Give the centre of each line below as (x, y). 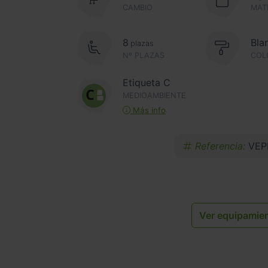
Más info (148, 110)
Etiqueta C (147, 83)
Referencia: (220, 146)
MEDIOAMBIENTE (154, 96)
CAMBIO (138, 7)
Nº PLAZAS (144, 55)
